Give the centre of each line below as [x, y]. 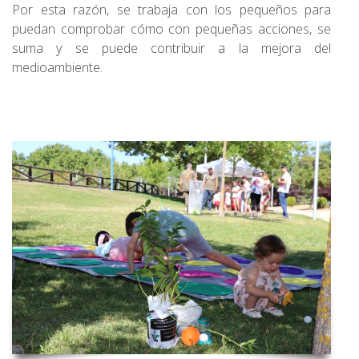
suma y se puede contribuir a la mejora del [171, 48]
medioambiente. [57, 68]
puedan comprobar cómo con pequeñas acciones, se [171, 29]
